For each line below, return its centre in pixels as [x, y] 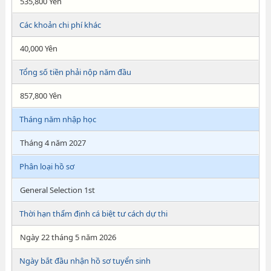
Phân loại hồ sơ [47, 166]
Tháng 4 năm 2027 [53, 143]
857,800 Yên [41, 96]
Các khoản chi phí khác [60, 25]
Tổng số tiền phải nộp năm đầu [75, 72]
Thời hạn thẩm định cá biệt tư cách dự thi [93, 214]
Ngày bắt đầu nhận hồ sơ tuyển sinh [85, 261]
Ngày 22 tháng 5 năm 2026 [68, 237]
